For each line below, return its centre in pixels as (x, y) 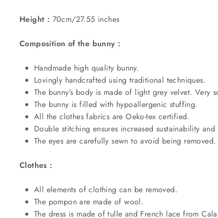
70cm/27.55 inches (85, 19)
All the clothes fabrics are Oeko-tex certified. (112, 116)
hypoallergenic (143, 104)
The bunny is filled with (75, 104)
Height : (35, 19)
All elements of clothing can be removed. (106, 189)
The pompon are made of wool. (89, 201)
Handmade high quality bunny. (87, 68)
